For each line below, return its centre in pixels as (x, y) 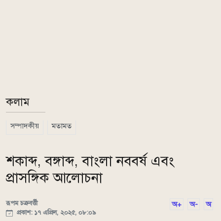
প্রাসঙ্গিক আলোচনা (55, 178)
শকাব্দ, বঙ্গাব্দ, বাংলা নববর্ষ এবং (90, 161)
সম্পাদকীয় (25, 126)
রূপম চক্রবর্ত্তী (22, 203)
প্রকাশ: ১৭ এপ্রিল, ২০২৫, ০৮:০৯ (55, 212)
